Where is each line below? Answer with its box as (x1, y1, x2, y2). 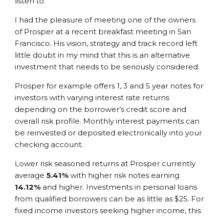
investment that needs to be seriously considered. (15, 62, 199, 72)
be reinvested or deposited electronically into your (15, 128, 202, 138)
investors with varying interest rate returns (15, 93, 169, 103)
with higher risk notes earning (68, 171, 179, 180)
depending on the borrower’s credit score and (15, 105, 186, 114)
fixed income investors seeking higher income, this (15, 206, 201, 216)
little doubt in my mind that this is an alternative (15, 50, 190, 60)
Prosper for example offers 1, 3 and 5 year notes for (15, 81, 203, 91)
